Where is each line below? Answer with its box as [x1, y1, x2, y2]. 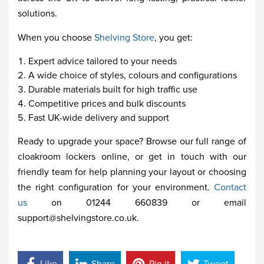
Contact [214, 181, 246, 193]
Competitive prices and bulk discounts [28, 98, 186, 110]
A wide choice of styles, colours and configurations [28, 70, 237, 81]
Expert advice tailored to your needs [28, 55, 177, 67]
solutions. [18, 8, 57, 19]
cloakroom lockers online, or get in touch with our [18, 151, 246, 163]
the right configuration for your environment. [18, 181, 214, 193]
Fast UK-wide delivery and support [28, 112, 169, 124]
